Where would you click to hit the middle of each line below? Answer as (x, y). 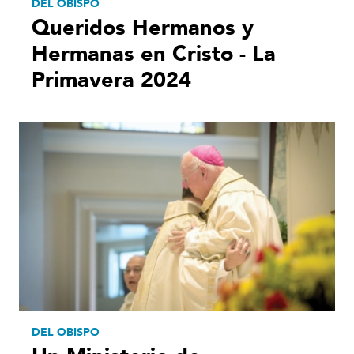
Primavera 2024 (111, 80)
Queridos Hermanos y (143, 28)
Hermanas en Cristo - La (154, 54)
